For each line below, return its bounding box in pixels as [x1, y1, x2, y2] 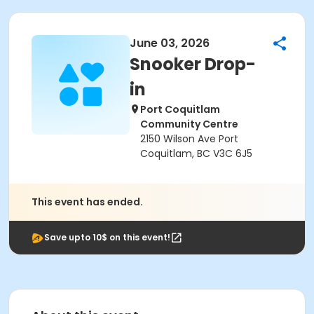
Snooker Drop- [130, 53, 256, 76]
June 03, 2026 [130, 35, 210, 51]
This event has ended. [32, 195, 143, 209]
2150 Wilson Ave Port [140, 132, 238, 146]
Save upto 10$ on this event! [44, 231, 170, 243]
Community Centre [140, 117, 238, 131]
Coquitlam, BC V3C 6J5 [140, 146, 252, 161]
